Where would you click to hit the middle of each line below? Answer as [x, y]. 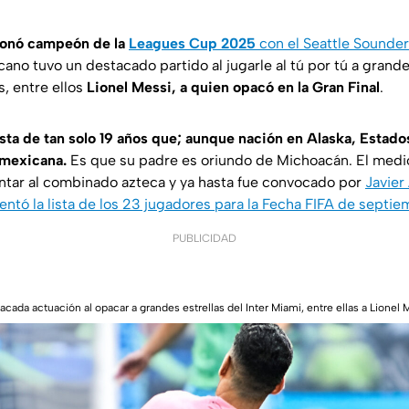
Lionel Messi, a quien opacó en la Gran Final [231, 88]
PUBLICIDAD [204, 239]
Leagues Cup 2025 [192, 44]
